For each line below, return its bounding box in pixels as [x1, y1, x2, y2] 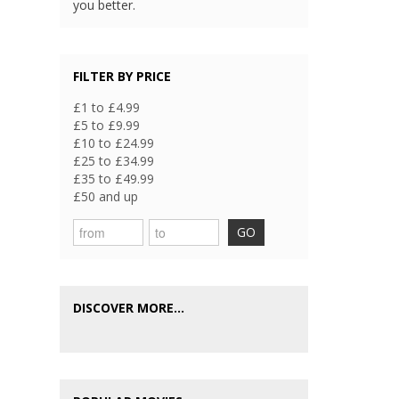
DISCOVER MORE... [73, 299, 185, 317]
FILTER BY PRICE [73, 68, 172, 85]
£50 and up [73, 188, 139, 206]
